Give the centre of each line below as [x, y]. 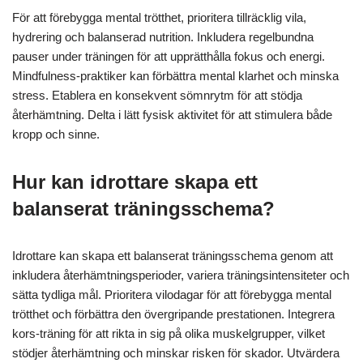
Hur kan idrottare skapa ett [135, 182]
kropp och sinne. [56, 135]
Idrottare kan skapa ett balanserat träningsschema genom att [173, 256]
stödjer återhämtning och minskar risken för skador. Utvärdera [176, 353]
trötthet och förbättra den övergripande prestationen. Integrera [173, 314]
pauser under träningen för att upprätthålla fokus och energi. [169, 57]
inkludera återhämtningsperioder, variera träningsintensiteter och [181, 275]
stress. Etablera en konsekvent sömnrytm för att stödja [157, 96]
